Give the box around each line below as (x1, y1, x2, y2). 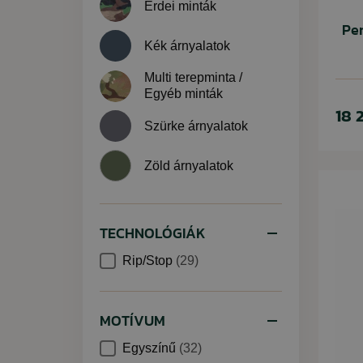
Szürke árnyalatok (144, 118, 248, 133)
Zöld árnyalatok (144, 158, 233, 173)
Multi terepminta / (144, 70, 242, 84)
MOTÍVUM (100, 310, 165, 331)
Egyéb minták (144, 87, 223, 100)
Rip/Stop (122, 254, 176, 267)
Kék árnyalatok (144, 38, 230, 53)
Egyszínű (122, 341, 179, 355)
